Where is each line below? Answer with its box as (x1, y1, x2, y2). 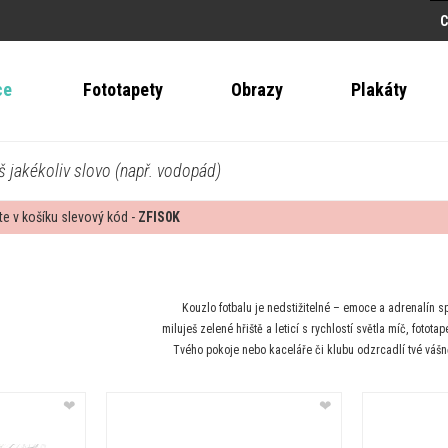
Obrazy (230, 79, 283, 101)
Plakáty (350, 79, 407, 101)
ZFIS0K (138, 209, 180, 226)
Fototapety (82, 79, 163, 101)
